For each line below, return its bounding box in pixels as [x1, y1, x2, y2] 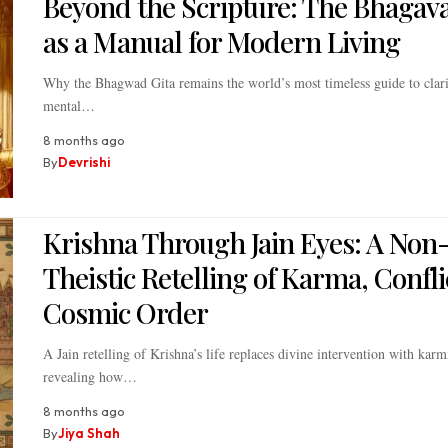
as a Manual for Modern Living [42, 23, 400, 61]
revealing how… [42, 366, 137, 386]
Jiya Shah [57, 424, 120, 441]
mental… [42, 96, 95, 116]
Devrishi [57, 154, 110, 171]
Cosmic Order [42, 293, 208, 331]
